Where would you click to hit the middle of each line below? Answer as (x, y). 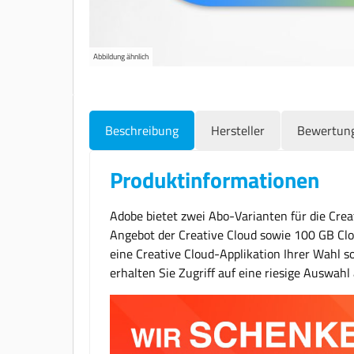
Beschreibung (142, 130)
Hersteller (238, 130)
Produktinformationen (215, 179)
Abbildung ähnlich (121, 56)
